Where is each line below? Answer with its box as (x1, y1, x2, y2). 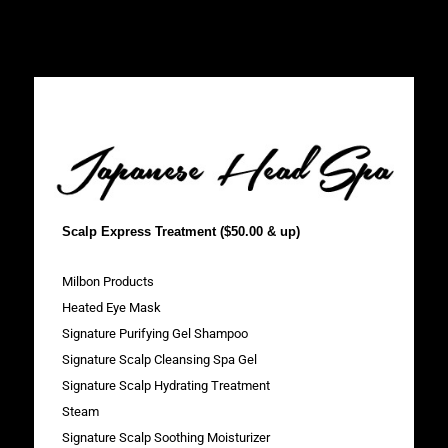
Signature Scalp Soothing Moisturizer (61, 429, 270, 445)
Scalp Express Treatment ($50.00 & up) (61, 223, 300, 239)
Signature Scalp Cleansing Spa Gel (61, 351, 257, 367)
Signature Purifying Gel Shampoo (61, 325, 248, 341)
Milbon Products (61, 273, 154, 289)
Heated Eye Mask (61, 299, 161, 315)
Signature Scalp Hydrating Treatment (61, 377, 270, 393)
